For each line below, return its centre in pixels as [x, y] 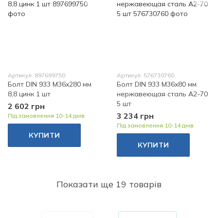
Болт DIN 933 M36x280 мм [50, 84]
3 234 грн [135, 116]
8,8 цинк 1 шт [29, 94]
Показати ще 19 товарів [109, 184]
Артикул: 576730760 [145, 75]
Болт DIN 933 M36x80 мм [157, 84]
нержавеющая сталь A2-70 [162, 94]
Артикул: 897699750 [36, 75]
